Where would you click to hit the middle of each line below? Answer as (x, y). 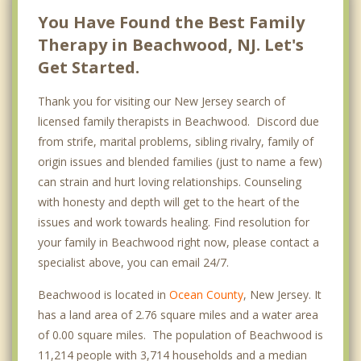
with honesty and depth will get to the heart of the (169, 201)
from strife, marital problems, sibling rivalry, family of (176, 141)
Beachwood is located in (104, 294)
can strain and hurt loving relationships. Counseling (170, 181)
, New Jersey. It (282, 294)
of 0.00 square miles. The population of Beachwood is (180, 334)
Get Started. (89, 67)
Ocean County (206, 294)
